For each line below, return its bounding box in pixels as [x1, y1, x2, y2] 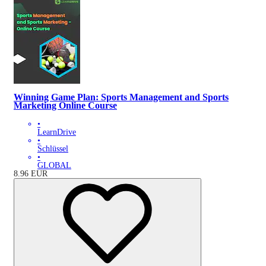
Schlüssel [37, 144, 68, 153]
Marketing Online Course [14, 100, 117, 112]
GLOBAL [37, 160, 71, 170]
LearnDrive [37, 127, 76, 137]
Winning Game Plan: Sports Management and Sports [14, 91, 229, 103]
